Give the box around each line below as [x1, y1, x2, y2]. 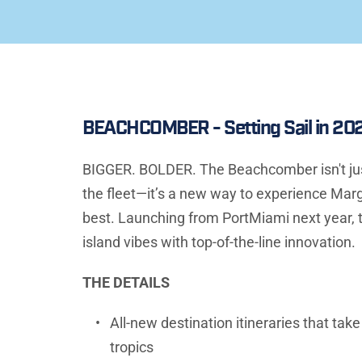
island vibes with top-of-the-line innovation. [82, 234, 356, 251]
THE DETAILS [82, 274, 170, 292]
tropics [110, 339, 154, 356]
